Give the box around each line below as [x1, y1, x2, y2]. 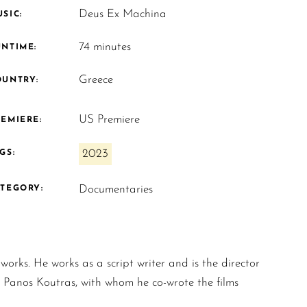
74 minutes [78, 41, 131, 53]
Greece [78, 74, 113, 86]
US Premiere [78, 114, 140, 126]
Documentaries [78, 183, 153, 195]
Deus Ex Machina [78, 8, 167, 21]
